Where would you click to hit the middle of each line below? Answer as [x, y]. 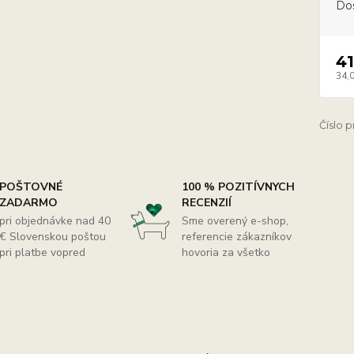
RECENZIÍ [206, 203]
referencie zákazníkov [236, 237]
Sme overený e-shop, [235, 221]
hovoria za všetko [226, 252]
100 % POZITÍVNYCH [238, 187]
